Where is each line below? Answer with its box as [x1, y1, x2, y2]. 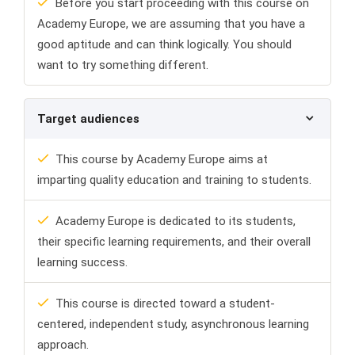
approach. [37, 338, 89, 353]
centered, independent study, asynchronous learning [37, 317, 309, 332]
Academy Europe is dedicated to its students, [55, 214, 296, 229]
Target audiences [37, 112, 139, 127]
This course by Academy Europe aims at [55, 152, 268, 167]
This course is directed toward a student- [55, 296, 275, 311]
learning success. [37, 255, 128, 270]
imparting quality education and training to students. [37, 173, 311, 188]
